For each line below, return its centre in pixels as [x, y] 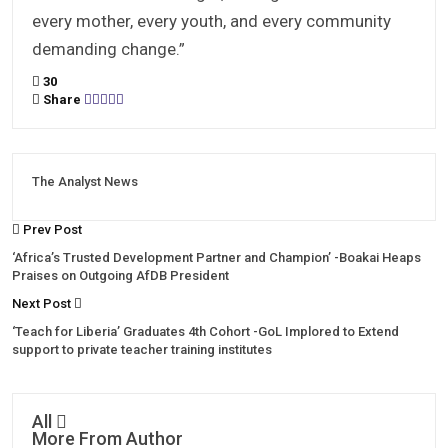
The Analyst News [85, 182]
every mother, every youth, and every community [211, 21]
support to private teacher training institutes [142, 350]
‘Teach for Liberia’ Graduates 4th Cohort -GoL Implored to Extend [205, 332]
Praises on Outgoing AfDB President [120, 276]
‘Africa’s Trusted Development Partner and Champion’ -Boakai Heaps [216, 258]
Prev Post [51, 230]
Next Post [43, 304]
